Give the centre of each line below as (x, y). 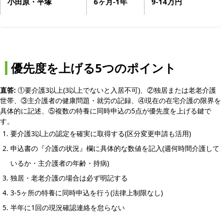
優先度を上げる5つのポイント (93, 68)
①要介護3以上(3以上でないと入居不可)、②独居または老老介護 (116, 90)
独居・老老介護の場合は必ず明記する (69, 178)
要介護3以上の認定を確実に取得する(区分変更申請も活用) (101, 133)
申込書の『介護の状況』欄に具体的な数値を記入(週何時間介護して (115, 148)
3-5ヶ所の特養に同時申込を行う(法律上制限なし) (87, 192)
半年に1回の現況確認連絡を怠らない (68, 207)
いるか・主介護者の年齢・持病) (60, 163)
